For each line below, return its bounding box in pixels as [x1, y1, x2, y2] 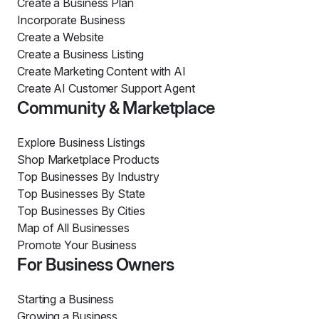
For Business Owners [17, 254, 174, 275]
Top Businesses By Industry [17, 169, 159, 184]
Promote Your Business [17, 238, 137, 252]
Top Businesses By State [17, 187, 145, 201]
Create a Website [17, 30, 104, 44]
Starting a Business [17, 292, 115, 306]
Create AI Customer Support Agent [17, 81, 195, 95]
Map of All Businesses [17, 221, 130, 235]
